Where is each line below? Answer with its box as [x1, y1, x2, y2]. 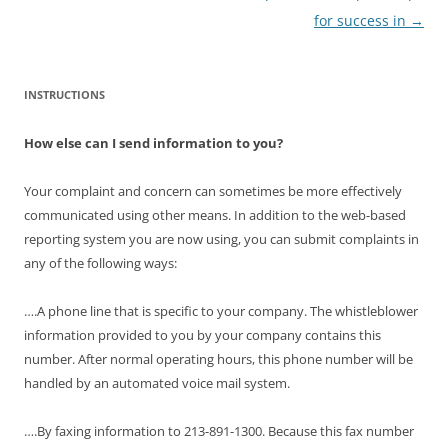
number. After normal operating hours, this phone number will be [24, 350, 413, 368]
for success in [314, 11, 410, 30]
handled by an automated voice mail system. [24, 374, 290, 392]
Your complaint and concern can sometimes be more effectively [24, 182, 402, 200]
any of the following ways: [24, 254, 177, 272]
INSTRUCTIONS [24, 87, 105, 102]
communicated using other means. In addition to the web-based [24, 206, 406, 224]
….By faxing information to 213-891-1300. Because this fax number [24, 422, 414, 440]
